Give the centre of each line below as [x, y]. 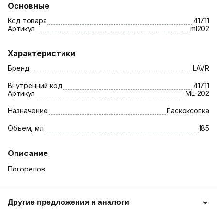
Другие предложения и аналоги [69, 202]
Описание [28, 153]
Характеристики [41, 53]
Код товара [27, 20]
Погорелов [26, 169]
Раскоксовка [188, 110]
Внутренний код [35, 85]
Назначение [28, 110]
